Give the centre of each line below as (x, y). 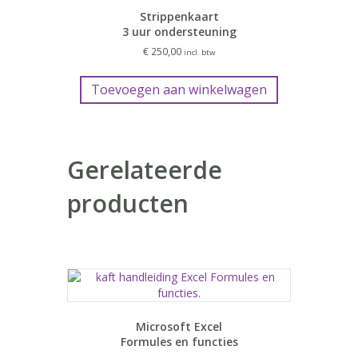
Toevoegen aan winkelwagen (179, 90)
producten (128, 204)
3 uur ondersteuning (179, 32)
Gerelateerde (145, 170)
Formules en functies (179, 342)
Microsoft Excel (179, 327)
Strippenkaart (179, 17)
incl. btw (199, 53)
